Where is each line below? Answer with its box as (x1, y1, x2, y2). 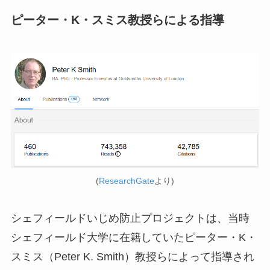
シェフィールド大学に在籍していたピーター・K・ (10, 231, 257, 243)
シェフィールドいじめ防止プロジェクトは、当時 (10, 212, 250, 224)
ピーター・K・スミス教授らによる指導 (10, 13, 224, 27)
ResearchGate (99, 175, 154, 186)
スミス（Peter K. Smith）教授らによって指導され (10, 250, 254, 263)
